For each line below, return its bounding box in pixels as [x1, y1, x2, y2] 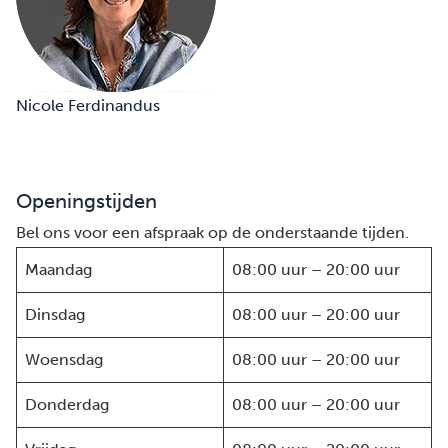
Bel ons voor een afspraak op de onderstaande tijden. [16, 223, 409, 242]
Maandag [25, 260, 92, 279]
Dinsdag [25, 305, 85, 324]
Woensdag [25, 350, 103, 369]
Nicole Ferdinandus [16, 96, 160, 115]
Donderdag [25, 395, 109, 414]
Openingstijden [16, 189, 157, 213]
